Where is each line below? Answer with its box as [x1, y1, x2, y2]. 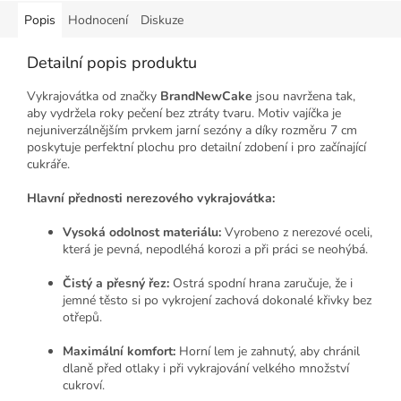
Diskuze [141, 11, 183, 29]
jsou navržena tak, [252, 87, 355, 105]
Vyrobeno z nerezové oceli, [221, 223, 372, 241]
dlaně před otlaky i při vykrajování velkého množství [63, 359, 349, 377]
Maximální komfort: [63, 342, 175, 360]
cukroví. [63, 376, 105, 394]
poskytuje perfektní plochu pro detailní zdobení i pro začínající [27, 138, 366, 156]
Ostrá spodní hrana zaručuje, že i [169, 274, 353, 292]
